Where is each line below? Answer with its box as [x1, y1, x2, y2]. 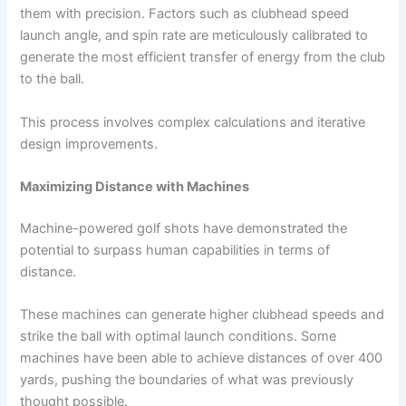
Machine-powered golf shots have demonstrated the [20, 220, 348, 237]
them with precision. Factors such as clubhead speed [20, 5, 350, 23]
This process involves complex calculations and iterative [20, 113, 366, 130]
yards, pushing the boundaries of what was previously [20, 372, 354, 389]
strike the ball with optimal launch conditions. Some [20, 328, 337, 345]
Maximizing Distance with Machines [20, 179, 250, 196]
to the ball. [20, 71, 85, 88]
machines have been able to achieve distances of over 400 [20, 350, 383, 367]
